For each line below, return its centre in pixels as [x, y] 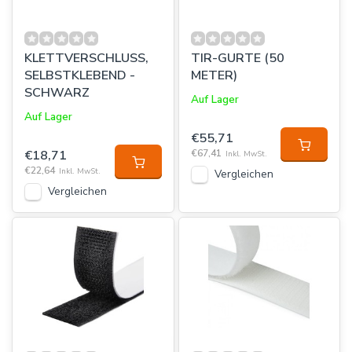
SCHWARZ [57, 93]
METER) [214, 75]
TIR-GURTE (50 [237, 58]
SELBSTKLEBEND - [80, 75]
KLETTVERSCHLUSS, [86, 58]
